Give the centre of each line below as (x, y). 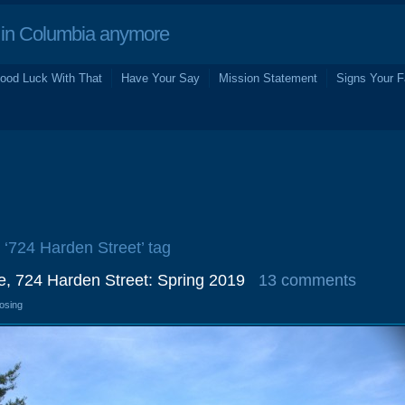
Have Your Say (160, 78)
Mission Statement (268, 78)
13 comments (307, 280)
